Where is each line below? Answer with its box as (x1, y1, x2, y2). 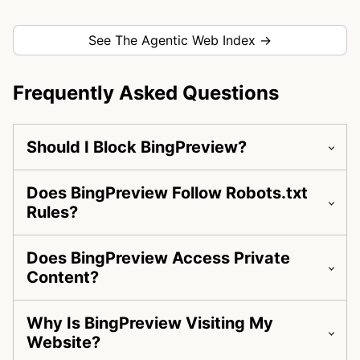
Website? (27, 333, 100, 353)
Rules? (27, 202, 78, 223)
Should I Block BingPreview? (27, 137, 247, 157)
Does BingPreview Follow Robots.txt (27, 183, 308, 203)
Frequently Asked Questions (13, 81, 279, 105)
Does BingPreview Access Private (27, 248, 290, 268)
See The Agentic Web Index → (88, 32, 272, 49)
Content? (27, 268, 99, 288)
